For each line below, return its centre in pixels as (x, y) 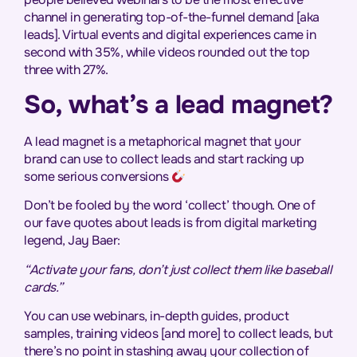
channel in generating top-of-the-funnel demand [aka (172, 17)
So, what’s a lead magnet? (178, 104)
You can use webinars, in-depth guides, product (156, 316)
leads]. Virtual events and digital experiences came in (170, 34)
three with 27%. (66, 69)
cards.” (43, 287)
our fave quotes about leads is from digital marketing (171, 223)
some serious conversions (98, 176)
